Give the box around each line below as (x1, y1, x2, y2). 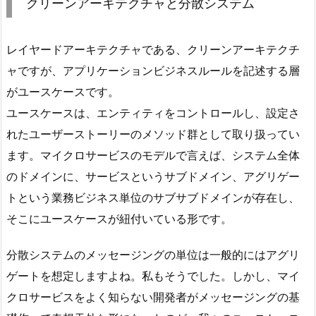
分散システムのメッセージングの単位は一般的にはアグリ (6, 247, 300, 262)
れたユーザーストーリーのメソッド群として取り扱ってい (6, 126, 300, 141)
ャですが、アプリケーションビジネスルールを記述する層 (6, 63, 300, 78)
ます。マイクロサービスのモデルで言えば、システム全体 (6, 147, 300, 162)
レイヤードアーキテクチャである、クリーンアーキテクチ (6, 42, 300, 56)
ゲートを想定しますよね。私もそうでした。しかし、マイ (6, 268, 300, 283)
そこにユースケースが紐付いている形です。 (6, 211, 232, 226)
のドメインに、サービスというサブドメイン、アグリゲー (6, 169, 300, 183)
